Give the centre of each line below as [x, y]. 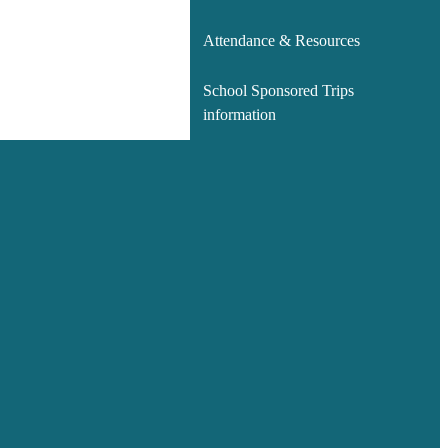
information [239, 114]
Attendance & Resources [281, 41]
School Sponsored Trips [278, 90]
